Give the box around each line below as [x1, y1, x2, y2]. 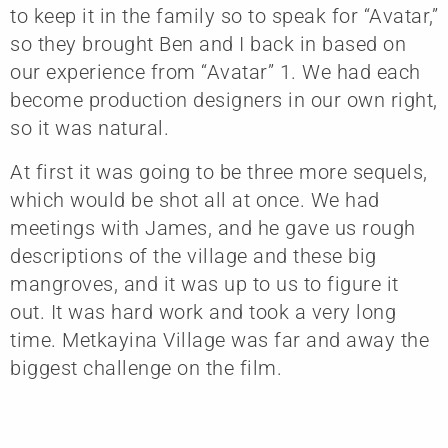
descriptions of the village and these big [10, 243, 377, 268]
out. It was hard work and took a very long [10, 299, 396, 324]
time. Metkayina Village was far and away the [10, 327, 429, 352]
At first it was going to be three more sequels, [10, 159, 428, 184]
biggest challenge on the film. [10, 355, 282, 380]
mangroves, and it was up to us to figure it [10, 271, 399, 296]
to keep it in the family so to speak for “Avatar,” [10, 3, 438, 28]
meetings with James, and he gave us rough [10, 215, 416, 240]
